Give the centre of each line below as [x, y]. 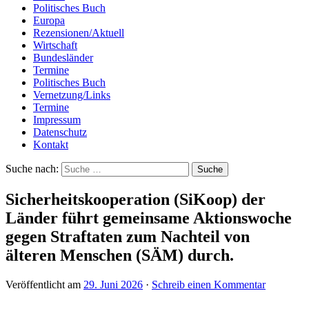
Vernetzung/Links [72, 94]
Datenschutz [60, 132]
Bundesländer [63, 57]
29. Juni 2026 [113, 284]
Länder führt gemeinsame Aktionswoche [149, 218]
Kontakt [51, 144]
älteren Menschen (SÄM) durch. [120, 255]
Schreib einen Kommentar [209, 284]
